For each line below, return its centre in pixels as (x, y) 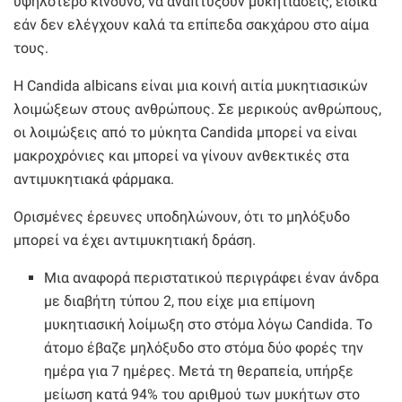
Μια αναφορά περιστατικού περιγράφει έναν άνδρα (212, 277)
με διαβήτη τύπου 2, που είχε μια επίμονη (180, 301)
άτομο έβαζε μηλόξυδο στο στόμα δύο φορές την (204, 347)
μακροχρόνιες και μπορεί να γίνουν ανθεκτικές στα (181, 155)
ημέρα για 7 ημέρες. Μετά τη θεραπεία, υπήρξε (199, 371)
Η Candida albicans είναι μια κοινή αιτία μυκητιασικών (191, 85)
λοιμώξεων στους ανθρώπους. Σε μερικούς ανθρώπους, (197, 109)
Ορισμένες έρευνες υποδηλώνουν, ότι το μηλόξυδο (182, 216)
